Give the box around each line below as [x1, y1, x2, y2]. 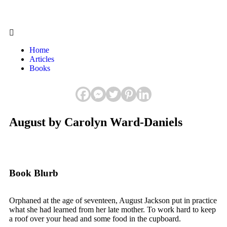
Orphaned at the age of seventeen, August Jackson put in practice [9, 196, 217, 205]
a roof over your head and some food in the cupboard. [9, 214, 181, 223]
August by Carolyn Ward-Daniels [9, 116, 182, 129]
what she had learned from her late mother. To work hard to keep [9, 205, 216, 214]
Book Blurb [9, 168, 58, 178]
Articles [29, 55, 54, 63]
